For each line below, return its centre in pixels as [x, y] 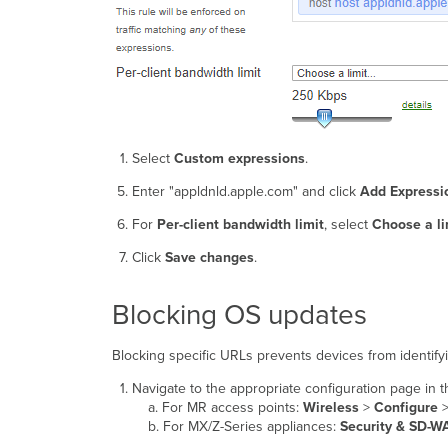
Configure [405, 408]
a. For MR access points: [217, 408]
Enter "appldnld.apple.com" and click [245, 192]
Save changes [209, 258]
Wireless [330, 408]
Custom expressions [239, 159]
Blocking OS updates [239, 315]
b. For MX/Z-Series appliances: [235, 427]
